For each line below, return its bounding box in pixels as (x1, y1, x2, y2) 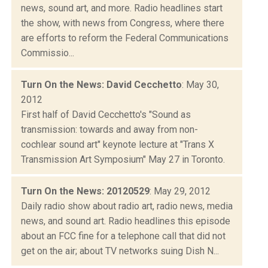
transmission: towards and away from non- (21, 123, 198, 135)
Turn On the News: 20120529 (21, 185, 150, 197)
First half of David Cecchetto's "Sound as (21, 108, 191, 120)
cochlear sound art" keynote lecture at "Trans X (21, 138, 214, 150)
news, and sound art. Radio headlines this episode (21, 215, 230, 227)
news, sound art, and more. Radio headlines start (21, 2, 223, 14)
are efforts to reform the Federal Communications (21, 32, 229, 44)
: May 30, (182, 78, 219, 90)
